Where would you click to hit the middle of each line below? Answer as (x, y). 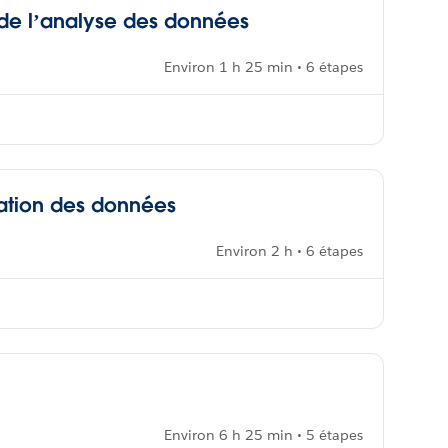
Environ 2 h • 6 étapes (289, 251)
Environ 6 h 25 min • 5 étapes (263, 435)
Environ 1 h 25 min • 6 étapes (263, 67)
